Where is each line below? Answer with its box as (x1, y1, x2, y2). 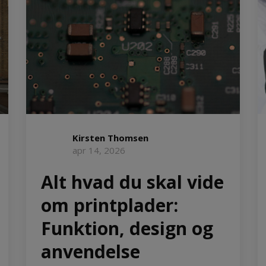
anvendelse (41, 239, 140, 264)
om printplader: (41, 192, 178, 217)
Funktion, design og (41, 216, 213, 240)
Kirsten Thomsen (72, 131, 148, 144)
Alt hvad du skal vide (41, 169, 224, 194)
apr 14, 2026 (72, 144, 125, 156)
